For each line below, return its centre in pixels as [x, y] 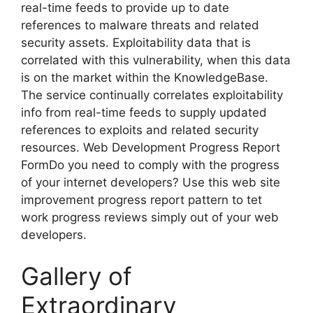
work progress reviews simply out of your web [150, 217]
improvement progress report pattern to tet [141, 199]
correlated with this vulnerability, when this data [156, 60]
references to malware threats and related [140, 25]
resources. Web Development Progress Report [151, 147]
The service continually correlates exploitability [152, 95]
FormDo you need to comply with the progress [150, 165]
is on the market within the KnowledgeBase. [145, 77]
